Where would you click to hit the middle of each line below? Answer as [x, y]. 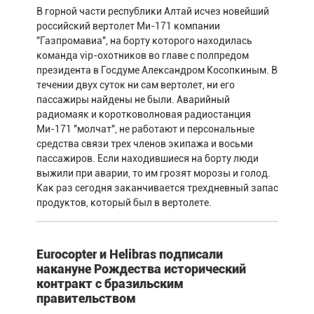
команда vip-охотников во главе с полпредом [142, 55]
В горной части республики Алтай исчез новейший [152, 11]
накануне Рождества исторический [141, 268]
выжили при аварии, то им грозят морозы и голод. [153, 173]
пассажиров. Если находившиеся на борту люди [147, 158]
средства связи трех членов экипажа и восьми [144, 143]
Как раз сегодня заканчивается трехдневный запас [157, 187]
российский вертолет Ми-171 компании [128, 26]
